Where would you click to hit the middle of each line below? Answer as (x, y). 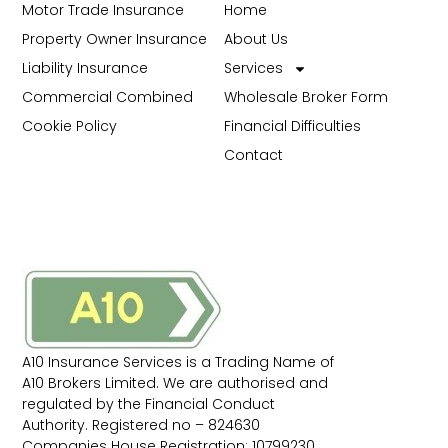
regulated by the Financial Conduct (149, 403)
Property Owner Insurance (115, 39)
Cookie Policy (70, 126)
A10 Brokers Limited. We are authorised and (175, 382)
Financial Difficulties (292, 126)
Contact (253, 155)
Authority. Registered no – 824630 (141, 424)
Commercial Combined (108, 97)
